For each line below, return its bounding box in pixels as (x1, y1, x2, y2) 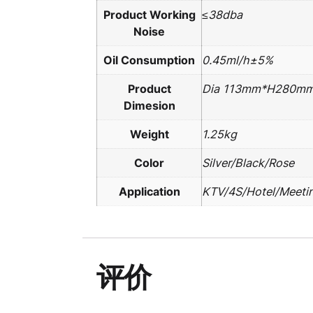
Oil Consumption (103, 53, 195, 68)
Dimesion (123, 99, 175, 113)
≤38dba (202, 8, 242, 22)
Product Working (103, 8, 196, 22)
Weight (129, 127, 169, 142)
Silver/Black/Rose (202, 156, 294, 170)
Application (118, 184, 180, 199)
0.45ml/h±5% (202, 53, 273, 68)
